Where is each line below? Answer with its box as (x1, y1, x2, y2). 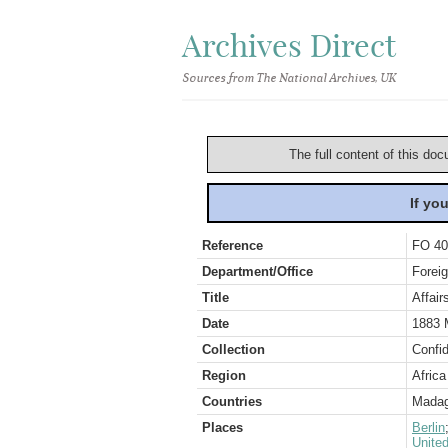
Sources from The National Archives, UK (182, 71, 395, 85)
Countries (202, 394, 262, 409)
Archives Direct (182, 26, 396, 65)
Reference (202, 238, 263, 253)
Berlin (412, 420, 445, 435)
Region (202, 368, 246, 383)
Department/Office (202, 264, 313, 279)
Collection (202, 342, 265, 357)
